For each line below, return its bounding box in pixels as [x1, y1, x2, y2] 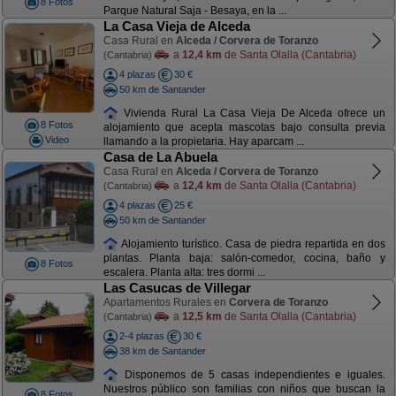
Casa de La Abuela [103, 149, 217, 164]
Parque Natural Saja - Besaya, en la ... [103, 4, 286, 18]
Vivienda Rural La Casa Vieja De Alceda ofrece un [118, 106, 385, 119]
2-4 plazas [118, 331, 164, 341]
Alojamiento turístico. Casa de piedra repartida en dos [118, 237, 385, 250]
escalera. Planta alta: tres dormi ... [103, 266, 265, 279]
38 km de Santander [118, 345, 206, 356]
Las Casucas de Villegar [103, 280, 251, 295]
